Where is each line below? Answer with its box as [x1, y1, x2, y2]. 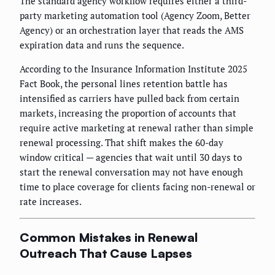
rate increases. [20, 195, 82, 208]
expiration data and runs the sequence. [20, 39, 184, 52]
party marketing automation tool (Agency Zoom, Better [20, 9, 250, 22]
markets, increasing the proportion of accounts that [20, 107, 236, 120]
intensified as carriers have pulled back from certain [20, 92, 239, 105]
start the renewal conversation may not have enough [20, 166, 243, 179]
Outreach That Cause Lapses [20, 245, 192, 261]
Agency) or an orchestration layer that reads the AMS [20, 24, 244, 37]
